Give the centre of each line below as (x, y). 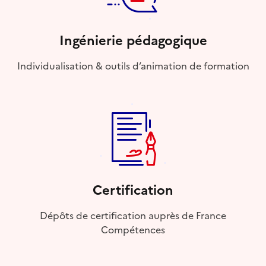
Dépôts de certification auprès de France (133, 216)
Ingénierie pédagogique (133, 41)
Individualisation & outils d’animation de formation (133, 66)
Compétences (133, 230)
